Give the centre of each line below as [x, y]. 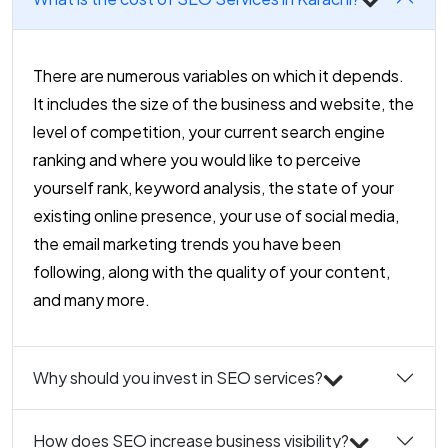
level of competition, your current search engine [209, 132]
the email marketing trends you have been [187, 244]
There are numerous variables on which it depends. [218, 76]
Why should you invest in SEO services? [178, 378]
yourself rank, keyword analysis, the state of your [213, 188]
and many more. [91, 300]
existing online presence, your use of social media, [216, 216]
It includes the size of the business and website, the [223, 104]
